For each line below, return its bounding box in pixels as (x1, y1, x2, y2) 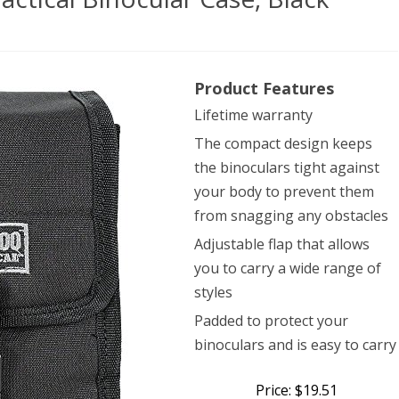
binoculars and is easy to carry (194, 335, 397, 354)
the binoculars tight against (194, 158, 380, 177)
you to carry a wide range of (194, 258, 382, 278)
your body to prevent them (194, 182, 375, 201)
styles (194, 282, 233, 302)
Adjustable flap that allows (194, 234, 370, 254)
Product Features (194, 77, 335, 99)
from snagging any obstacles (194, 206, 389, 225)
